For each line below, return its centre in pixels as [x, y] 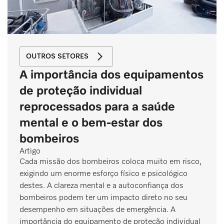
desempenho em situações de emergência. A [97, 210]
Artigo [30, 152]
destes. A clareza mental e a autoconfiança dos [101, 186]
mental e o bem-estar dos [91, 123]
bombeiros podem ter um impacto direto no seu [103, 198]
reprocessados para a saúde [97, 107]
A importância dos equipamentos [111, 75]
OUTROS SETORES [57, 57]
